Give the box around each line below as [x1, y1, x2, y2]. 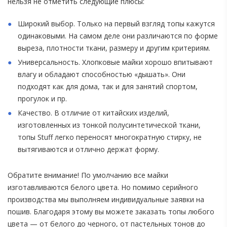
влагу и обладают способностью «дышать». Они [18, 69, 185, 80]
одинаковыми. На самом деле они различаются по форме [18, 31, 218, 41]
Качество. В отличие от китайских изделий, [18, 108, 169, 118]
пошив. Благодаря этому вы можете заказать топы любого [8, 207, 214, 217]
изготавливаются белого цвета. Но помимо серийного [8, 182, 198, 193]
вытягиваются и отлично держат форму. [18, 144, 159, 155]
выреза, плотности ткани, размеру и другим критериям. [18, 43, 210, 53]
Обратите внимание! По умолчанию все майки [8, 170, 168, 180]
